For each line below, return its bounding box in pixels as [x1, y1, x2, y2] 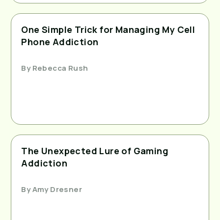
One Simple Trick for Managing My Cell [21, 23, 195, 35]
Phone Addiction [21, 35, 99, 48]
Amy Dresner [30, 184, 82, 194]
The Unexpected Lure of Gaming [21, 144, 168, 157]
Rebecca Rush [30, 62, 88, 73]
